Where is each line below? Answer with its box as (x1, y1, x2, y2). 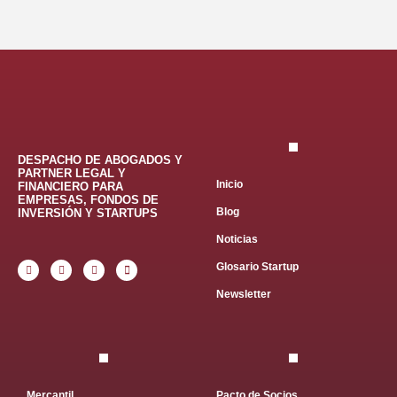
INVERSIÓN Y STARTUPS (18, 206, 158, 221)
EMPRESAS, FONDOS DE (18, 193, 159, 207)
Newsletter (216, 288, 271, 301)
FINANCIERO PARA (18, 180, 123, 194)
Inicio (216, 178, 243, 191)
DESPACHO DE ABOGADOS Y (18, 153, 183, 167)
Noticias (216, 233, 258, 246)
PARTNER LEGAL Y (18, 167, 126, 181)
